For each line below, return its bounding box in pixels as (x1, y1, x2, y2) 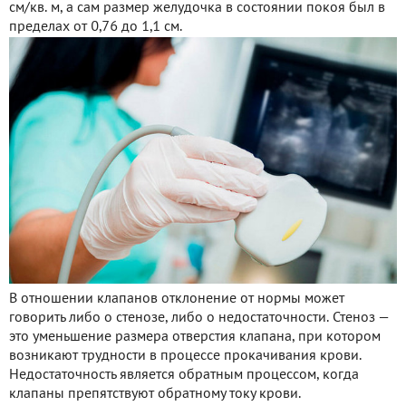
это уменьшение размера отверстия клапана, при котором (9, 330, 381, 343)
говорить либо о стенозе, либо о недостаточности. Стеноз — (9, 311, 389, 324)
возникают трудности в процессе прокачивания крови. (9, 349, 362, 362)
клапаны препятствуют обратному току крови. (9, 387, 301, 401)
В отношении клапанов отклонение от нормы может (9, 292, 344, 305)
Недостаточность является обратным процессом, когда (9, 368, 359, 382)
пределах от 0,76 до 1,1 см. (9, 20, 182, 34)
